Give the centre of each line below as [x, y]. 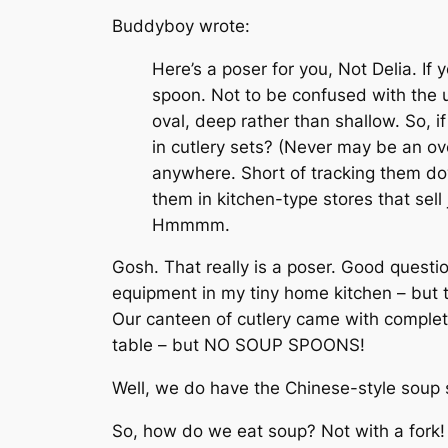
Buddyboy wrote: [181, 25]
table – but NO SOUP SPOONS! [238, 345]
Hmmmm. [191, 224]
